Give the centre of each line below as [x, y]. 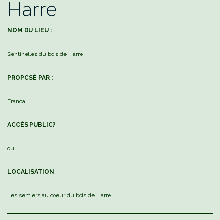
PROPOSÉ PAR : [30, 78]
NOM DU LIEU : [29, 31]
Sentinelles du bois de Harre [45, 54]
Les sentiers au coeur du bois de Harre [59, 196]
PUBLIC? [42, 125]
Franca [16, 101]
